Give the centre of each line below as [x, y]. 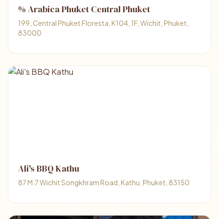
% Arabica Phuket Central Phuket [84, 9]
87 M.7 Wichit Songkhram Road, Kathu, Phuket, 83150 [104, 182]
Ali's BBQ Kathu [49, 168]
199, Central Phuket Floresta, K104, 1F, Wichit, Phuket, [103, 23]
